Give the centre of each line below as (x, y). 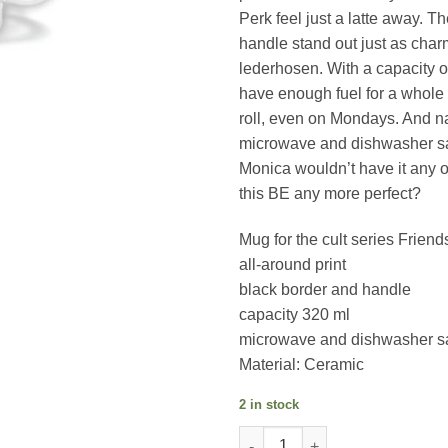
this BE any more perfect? (330, 193)
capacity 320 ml (294, 314)
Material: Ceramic (301, 364)
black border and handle (325, 289)
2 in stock (269, 405)
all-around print (292, 264)
